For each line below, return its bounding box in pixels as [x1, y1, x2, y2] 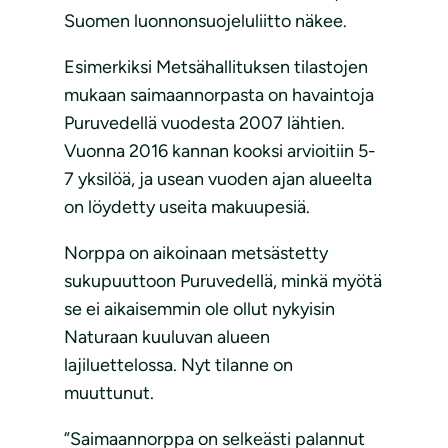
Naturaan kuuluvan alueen [64, 326, 270, 349]
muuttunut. [64, 382, 154, 405]
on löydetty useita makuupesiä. [64, 196, 310, 219]
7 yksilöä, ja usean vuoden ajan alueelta [64, 168, 372, 191]
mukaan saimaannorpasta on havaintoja [64, 84, 374, 107]
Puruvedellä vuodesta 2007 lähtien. [64, 112, 345, 135]
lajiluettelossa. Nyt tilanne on [64, 354, 293, 377]
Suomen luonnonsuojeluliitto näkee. [64, 10, 347, 33]
